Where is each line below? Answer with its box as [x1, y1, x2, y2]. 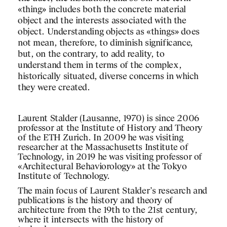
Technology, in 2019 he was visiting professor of [18, 153, 202, 163]
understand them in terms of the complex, [18, 61, 182, 71]
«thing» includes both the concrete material [18, 5, 186, 15]
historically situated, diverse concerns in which [18, 72, 199, 82]
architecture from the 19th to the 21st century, [18, 206, 198, 216]
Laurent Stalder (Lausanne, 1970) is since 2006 [18, 114, 199, 124]
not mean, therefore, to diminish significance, [18, 39, 193, 49]
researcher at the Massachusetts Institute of [18, 143, 188, 153]
